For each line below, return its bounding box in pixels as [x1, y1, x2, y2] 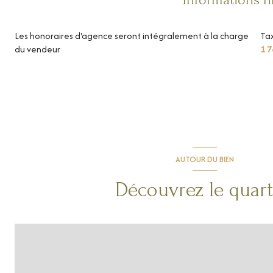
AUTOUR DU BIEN [175, 153, 234, 165]
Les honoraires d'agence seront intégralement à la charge [15, 29, 249, 42]
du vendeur [15, 42, 60, 55]
